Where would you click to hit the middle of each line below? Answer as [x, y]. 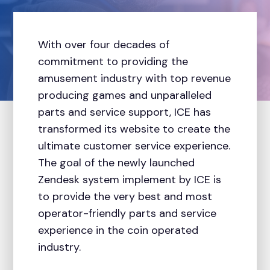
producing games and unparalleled [124, 96]
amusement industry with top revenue [134, 79]
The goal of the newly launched [116, 163]
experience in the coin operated [118, 231]
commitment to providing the [113, 62]
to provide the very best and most [125, 197]
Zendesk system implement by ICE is [129, 180]
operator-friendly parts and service [127, 214]
